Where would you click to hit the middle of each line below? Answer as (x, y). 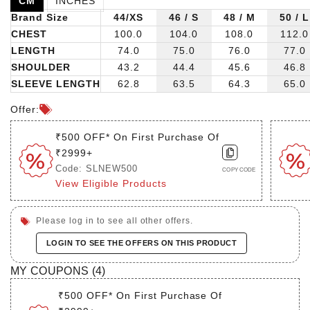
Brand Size (40, 17)
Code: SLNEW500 (97, 168)
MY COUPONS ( (53, 270)
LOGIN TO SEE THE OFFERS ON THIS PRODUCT (142, 243)
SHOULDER (41, 67)
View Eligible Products (111, 183)
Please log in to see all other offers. (115, 220)
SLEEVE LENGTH (56, 83)
